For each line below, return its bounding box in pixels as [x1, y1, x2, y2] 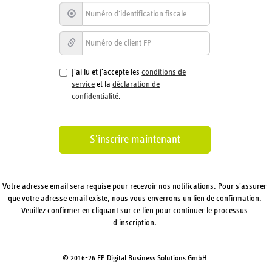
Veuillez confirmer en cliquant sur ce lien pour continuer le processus [21, 206, 248, 216]
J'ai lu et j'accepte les [72, 68, 142, 77]
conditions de [141, 68, 186, 77]
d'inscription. [112, 219, 157, 228]
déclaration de [112, 80, 160, 89]
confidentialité [72, 92, 119, 101]
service [72, 80, 95, 89]
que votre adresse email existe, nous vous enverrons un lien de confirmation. [7, 194, 262, 203]
